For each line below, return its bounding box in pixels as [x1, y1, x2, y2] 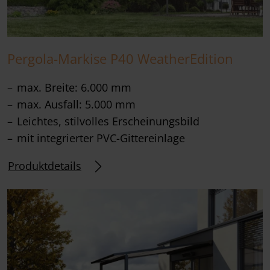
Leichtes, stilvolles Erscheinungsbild [17, 114, 199, 129]
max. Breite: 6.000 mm [17, 80, 131, 95]
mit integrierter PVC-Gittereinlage [17, 131, 185, 146]
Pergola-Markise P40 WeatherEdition [7, 50, 233, 68]
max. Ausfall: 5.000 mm [17, 97, 136, 112]
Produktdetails [8, 159, 81, 174]
